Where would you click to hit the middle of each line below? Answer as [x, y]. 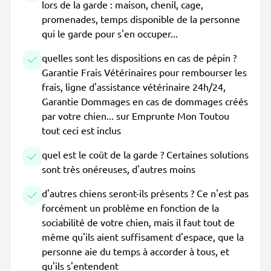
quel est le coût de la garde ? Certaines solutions [145, 154]
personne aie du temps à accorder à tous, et [135, 251]
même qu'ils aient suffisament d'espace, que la [143, 237]
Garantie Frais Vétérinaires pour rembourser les [144, 72]
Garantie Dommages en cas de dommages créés [145, 101]
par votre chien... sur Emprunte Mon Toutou [135, 116]
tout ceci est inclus [81, 130]
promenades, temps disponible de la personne [141, 19]
